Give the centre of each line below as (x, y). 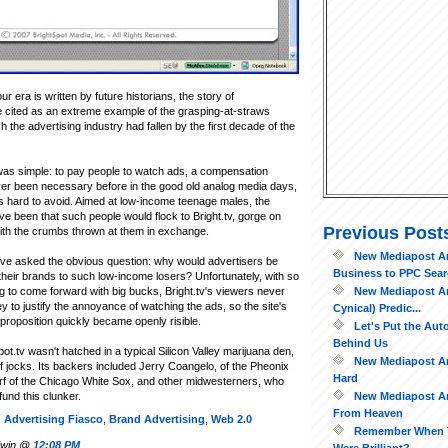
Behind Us (360, 342)
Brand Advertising (157, 418)
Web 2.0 (231, 418)
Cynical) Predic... (377, 307)
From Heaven (368, 412)
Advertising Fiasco (53, 418)
